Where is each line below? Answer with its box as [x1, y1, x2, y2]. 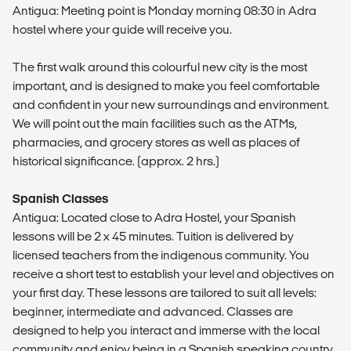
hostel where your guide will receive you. [13, 22, 232, 36]
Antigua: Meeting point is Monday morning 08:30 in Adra [13, 3, 317, 17]
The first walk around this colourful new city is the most [13, 60, 307, 74]
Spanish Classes [13, 191, 108, 205]
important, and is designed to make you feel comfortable [13, 78, 320, 92]
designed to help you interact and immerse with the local [13, 323, 320, 337]
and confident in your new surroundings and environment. [13, 97, 329, 111]
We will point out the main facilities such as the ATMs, [13, 116, 297, 130]
